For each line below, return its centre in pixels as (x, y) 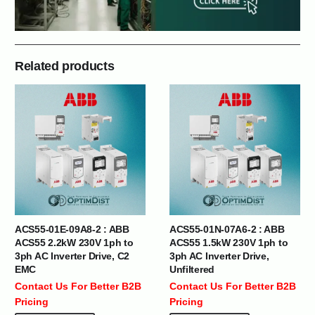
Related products (65, 66)
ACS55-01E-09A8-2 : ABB (72, 229)
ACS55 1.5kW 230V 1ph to (229, 242)
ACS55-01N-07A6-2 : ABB (227, 229)
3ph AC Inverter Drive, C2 (72, 256)
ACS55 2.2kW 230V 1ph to (74, 242)
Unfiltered (192, 269)
